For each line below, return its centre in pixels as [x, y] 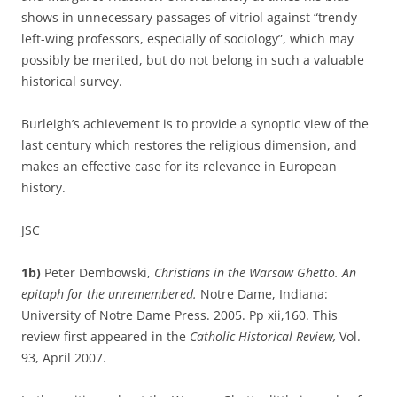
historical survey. [72, 81]
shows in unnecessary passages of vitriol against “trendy [189, 17]
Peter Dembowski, [97, 272]
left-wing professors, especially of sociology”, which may [187, 39]
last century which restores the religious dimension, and [189, 145]
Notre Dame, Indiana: [264, 294]
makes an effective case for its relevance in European [179, 166]
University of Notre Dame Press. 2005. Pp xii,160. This [179, 315]
